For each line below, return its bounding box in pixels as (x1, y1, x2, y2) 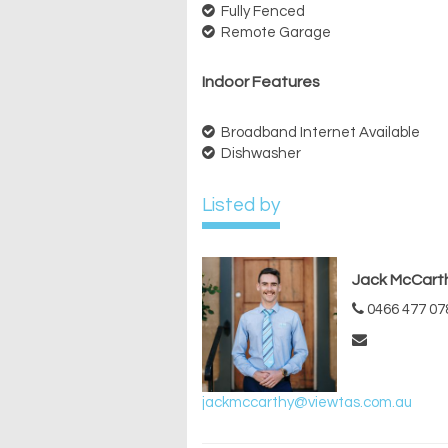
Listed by (202, 195, 280, 216)
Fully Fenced (218, 4, 305, 20)
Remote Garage (218, 25, 331, 41)
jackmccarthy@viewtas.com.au (202, 395, 412, 411)
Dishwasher (218, 146, 301, 162)
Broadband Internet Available (218, 125, 420, 141)
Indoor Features (202, 74, 320, 91)
